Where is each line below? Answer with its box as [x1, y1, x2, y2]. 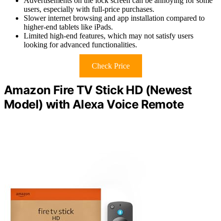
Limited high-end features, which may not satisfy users [24, 32, 193, 40]
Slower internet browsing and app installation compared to [24, 14, 205, 23]
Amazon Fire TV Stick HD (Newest [4, 83, 192, 98]
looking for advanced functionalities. [24, 40, 137, 49]
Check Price [91, 62, 130, 71]
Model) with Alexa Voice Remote [4, 97, 184, 112]
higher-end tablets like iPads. [24, 23, 113, 32]
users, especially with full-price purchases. [24, 5, 154, 14]
